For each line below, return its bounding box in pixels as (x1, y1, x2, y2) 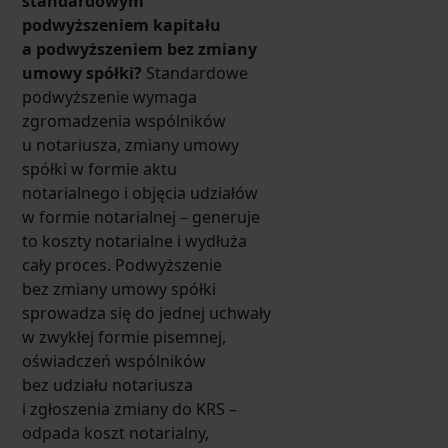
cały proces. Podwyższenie (21, 253, 222, 276)
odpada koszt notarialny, (21, 421, 209, 444)
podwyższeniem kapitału (21, 13, 221, 36)
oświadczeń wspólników (21, 349, 206, 372)
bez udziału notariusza (21, 373, 193, 396)
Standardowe (141, 61, 248, 84)
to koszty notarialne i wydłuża (21, 229, 247, 252)
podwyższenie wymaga (21, 85, 197, 108)
